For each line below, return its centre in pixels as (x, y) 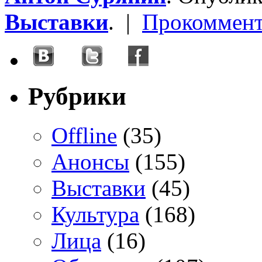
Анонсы (90, 161)
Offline (84, 135)
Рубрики (77, 96)
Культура (95, 214)
